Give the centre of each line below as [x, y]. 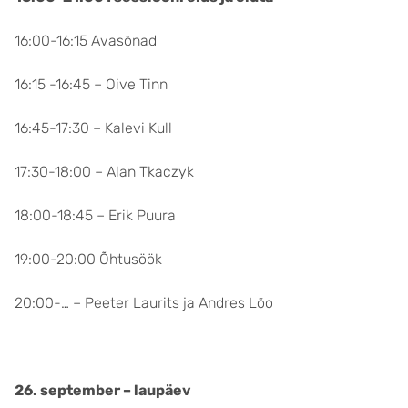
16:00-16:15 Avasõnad [86, 41]
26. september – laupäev [103, 390]
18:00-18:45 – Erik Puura [95, 215]
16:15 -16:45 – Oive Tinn [91, 84]
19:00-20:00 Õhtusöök [88, 259]
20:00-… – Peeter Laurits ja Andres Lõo [144, 303]
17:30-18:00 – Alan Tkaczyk [104, 172]
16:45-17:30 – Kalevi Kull [93, 128]
